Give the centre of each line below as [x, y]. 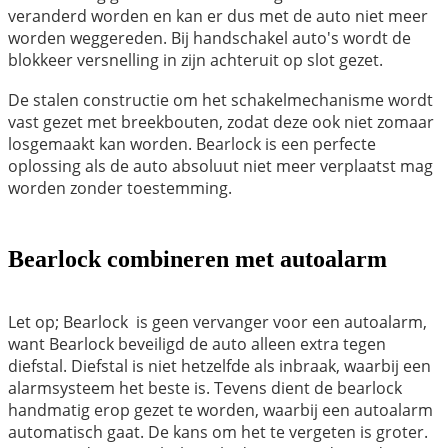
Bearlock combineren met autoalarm [197, 258]
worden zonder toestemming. [120, 187]
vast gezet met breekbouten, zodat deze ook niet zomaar [221, 121]
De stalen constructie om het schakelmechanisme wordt [220, 99]
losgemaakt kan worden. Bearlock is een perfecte [192, 143]
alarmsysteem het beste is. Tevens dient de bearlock [205, 387]
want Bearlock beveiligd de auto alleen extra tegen [197, 343]
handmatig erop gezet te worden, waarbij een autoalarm [220, 409]
